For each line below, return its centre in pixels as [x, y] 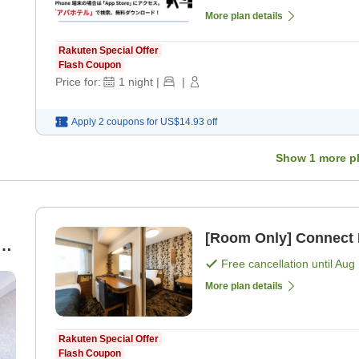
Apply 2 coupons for [115, 121]
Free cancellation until [278, 263]
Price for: [78, 81]
